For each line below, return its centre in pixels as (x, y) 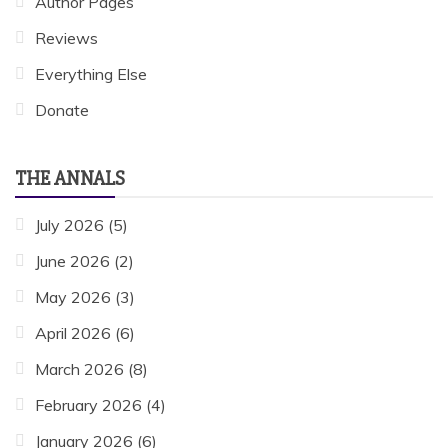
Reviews (66, 37)
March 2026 (79, 368)
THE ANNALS (70, 178)
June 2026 (72, 260)
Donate (62, 109)
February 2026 (88, 404)
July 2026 (69, 224)
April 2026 (73, 332)
